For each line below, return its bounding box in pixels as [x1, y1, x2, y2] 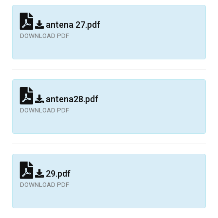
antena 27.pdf [44, 19, 100, 30]
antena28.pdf [44, 93, 98, 104]
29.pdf [44, 168, 71, 179]
